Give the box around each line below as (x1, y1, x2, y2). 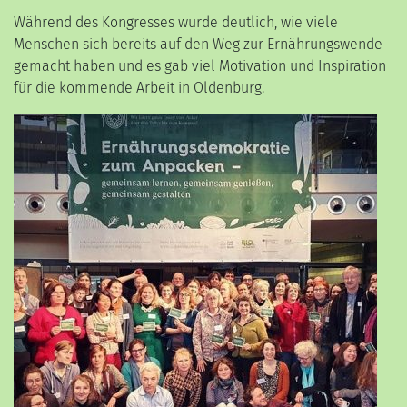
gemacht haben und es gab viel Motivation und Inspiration (14, 57, 386, 75)
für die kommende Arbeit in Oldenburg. (14, 79, 264, 97)
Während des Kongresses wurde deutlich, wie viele (14, 14, 338, 32)
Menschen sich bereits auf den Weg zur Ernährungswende (14, 35, 382, 54)
